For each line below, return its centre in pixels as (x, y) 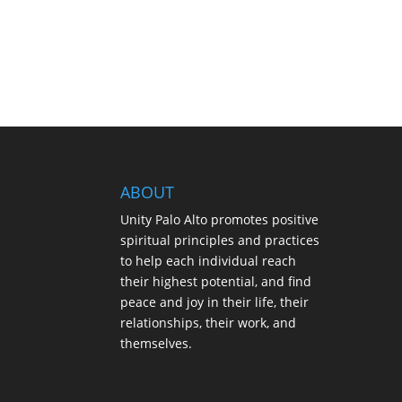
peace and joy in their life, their (215, 302)
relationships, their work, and (209, 323)
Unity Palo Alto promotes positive (220, 220)
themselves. (157, 344)
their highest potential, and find (216, 282)
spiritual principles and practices (220, 240)
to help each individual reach (209, 261)
